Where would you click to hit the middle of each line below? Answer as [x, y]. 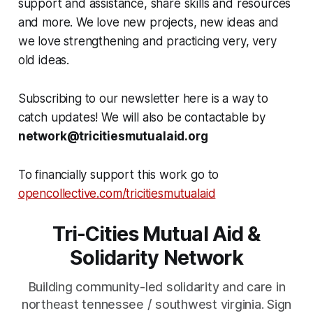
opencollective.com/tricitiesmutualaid [117, 193]
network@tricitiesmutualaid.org [113, 136]
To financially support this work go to [118, 174]
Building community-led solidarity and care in [156, 287]
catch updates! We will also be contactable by [142, 117]
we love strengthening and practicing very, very [147, 41]
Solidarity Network [156, 257]
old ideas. [44, 60]
